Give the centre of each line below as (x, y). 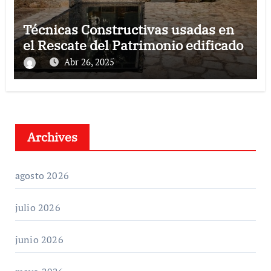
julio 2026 (38, 208)
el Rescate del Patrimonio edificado (133, 45)
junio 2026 (39, 240)
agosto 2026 (42, 176)
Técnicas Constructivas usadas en (128, 30)
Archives (52, 137)
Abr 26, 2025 (89, 62)
